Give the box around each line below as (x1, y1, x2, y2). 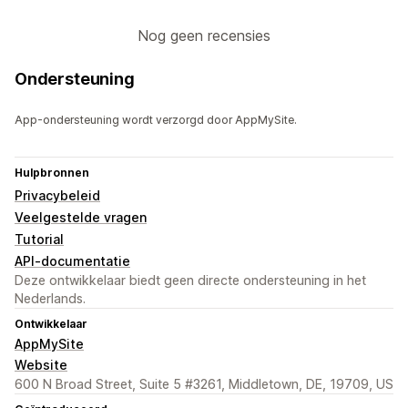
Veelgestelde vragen (15, 209, 147, 226)
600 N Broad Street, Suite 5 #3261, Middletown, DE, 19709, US (15, 376, 393, 393)
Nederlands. (15, 291, 86, 307)
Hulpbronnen (15, 166, 89, 180)
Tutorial (15, 231, 64, 248)
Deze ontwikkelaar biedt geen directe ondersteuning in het (15, 272, 366, 289)
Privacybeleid (15, 188, 100, 204)
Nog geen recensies (138, 26, 270, 46)
